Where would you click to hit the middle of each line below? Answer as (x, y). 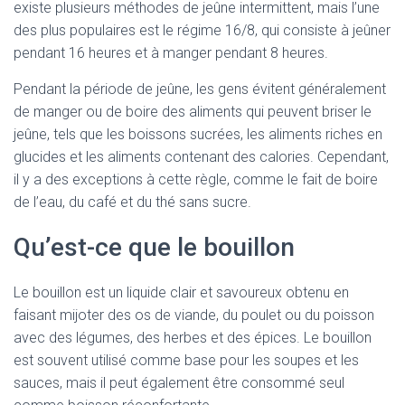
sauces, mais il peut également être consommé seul (179, 383)
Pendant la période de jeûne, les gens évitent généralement (200, 89)
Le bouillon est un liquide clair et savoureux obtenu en (181, 292)
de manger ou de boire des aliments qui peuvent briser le (193, 112)
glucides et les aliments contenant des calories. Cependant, (201, 157)
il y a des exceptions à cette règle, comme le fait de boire (196, 179)
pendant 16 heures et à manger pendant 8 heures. (171, 53)
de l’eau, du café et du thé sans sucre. (132, 202)
